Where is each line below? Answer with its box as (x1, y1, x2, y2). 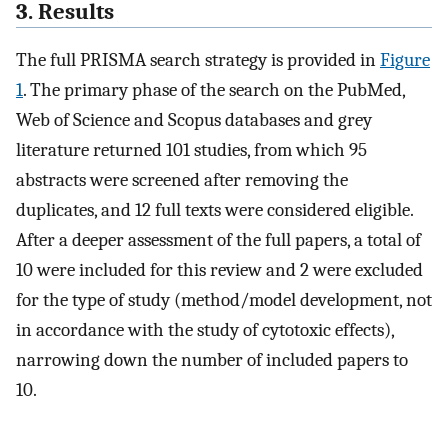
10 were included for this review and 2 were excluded (16, 259, 423, 282)
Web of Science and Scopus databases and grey (16, 109, 372, 132)
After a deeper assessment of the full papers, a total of (16, 229, 421, 252)
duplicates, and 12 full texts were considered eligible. (16, 199, 413, 222)
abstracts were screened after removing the (16, 169, 348, 192)
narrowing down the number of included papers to (16, 349, 408, 372)
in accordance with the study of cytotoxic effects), (16, 319, 394, 342)
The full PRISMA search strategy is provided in (16, 49, 380, 72)
